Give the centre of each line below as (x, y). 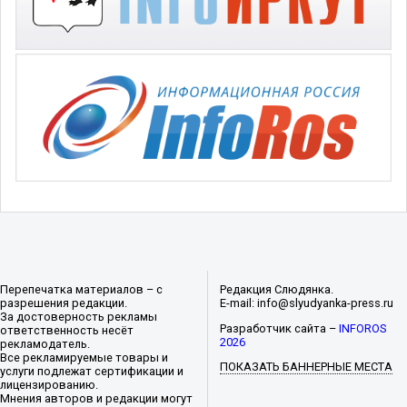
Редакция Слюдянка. (277, 289)
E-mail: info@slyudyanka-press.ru (307, 303)
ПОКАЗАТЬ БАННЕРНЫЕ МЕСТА (307, 367)
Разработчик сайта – (280, 328)
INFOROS (363, 328)
